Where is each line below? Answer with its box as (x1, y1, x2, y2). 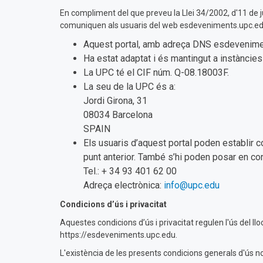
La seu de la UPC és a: (83, 81, 176, 92)
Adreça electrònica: (83, 180, 164, 191)
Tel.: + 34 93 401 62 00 (83, 166, 177, 177)
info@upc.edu (164, 180, 220, 191)
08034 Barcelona (83, 109, 153, 120)
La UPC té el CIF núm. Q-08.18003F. (83, 67, 229, 78)
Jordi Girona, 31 (83, 95, 147, 106)
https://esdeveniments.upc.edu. (60, 230, 177, 240)
